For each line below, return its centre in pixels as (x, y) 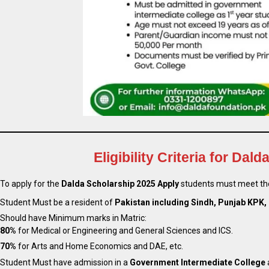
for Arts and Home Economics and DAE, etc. (100, 246)
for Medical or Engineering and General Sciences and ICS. (125, 231)
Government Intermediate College (198, 262)
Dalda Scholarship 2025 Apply (120, 184)
